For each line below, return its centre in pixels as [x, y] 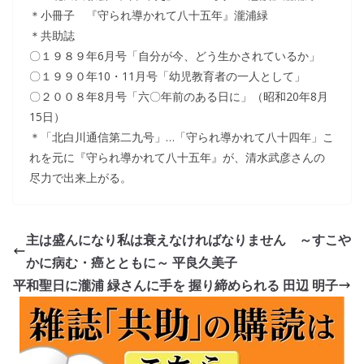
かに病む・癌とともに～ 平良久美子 [132, 262]
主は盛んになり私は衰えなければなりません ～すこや [188, 240]
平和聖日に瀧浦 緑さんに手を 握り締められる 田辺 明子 [175, 285]
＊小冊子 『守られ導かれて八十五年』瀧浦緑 [149, 15]
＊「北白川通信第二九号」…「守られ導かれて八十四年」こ [182, 137]
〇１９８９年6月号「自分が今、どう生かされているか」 [175, 56]
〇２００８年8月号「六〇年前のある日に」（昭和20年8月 [179, 96]
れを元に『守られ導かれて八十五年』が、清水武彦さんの [177, 157]
